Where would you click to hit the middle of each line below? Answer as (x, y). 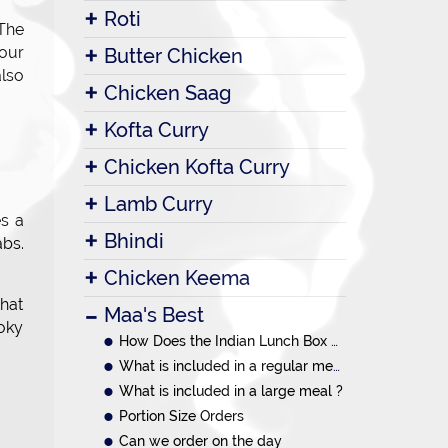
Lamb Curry (158, 204)
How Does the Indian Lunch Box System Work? (224, 341)
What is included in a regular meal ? (225, 366)
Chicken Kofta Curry (196, 167)
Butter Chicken (173, 56)
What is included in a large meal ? (230, 391)
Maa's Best (153, 315)
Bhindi (133, 241)
